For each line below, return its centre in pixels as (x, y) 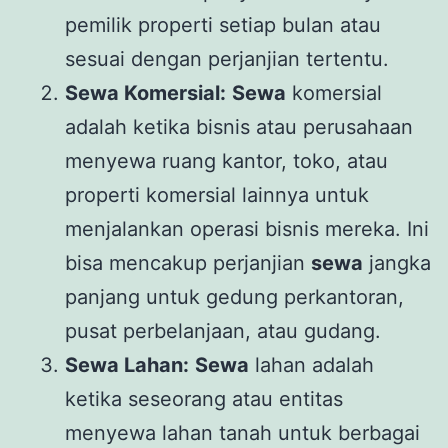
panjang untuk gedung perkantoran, (234, 296)
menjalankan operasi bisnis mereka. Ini (247, 228)
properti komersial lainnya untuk (217, 194)
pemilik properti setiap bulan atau (223, 24)
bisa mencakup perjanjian (188, 262)
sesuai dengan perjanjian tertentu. (227, 58)
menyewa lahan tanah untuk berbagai (242, 432)
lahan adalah (311, 364)
